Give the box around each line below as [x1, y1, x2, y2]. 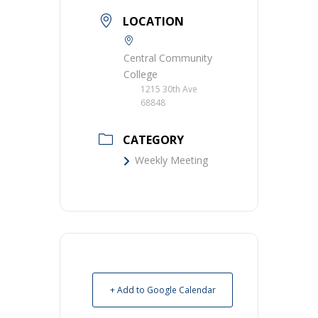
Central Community [124, 51, 212, 65]
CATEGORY [123, 132, 184, 148]
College [124, 67, 158, 81]
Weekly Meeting [135, 153, 208, 167]
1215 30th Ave [141, 83, 197, 95]
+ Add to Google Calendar [109, 284, 216, 296]
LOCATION [123, 13, 184, 29]
